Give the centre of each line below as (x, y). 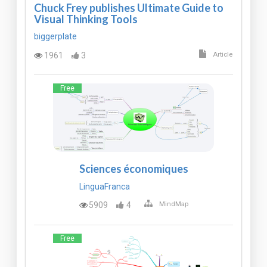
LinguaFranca (104, 186)
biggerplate (55, 37)
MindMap (173, 204)
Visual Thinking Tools (86, 19)
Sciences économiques (133, 169)
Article (223, 54)
